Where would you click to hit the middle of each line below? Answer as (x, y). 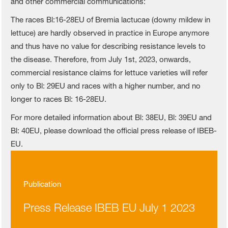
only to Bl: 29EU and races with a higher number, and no (106, 86)
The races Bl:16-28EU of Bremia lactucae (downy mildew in (111, 20)
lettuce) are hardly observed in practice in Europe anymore (110, 33)
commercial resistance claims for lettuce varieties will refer (109, 73)
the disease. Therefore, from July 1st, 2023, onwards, (101, 60)
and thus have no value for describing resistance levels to (108, 46)
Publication (42, 184)
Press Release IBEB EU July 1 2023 (109, 208)
